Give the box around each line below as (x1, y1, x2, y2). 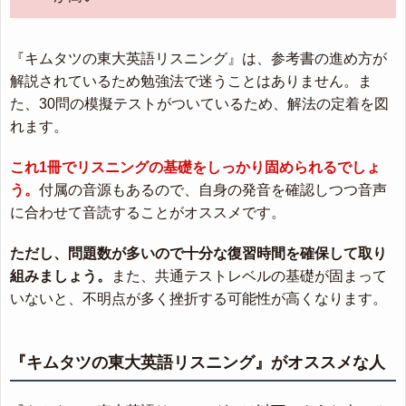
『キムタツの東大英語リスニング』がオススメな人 (10, 353, 385, 372)
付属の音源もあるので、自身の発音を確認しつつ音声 (39, 181, 387, 198)
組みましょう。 (10, 267, 111, 284)
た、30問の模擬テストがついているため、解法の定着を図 (10, 95, 389, 111)
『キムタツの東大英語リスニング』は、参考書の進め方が (10, 50, 387, 66)
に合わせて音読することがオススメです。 (10, 204, 285, 220)
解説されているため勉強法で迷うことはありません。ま (10, 72, 372, 89)
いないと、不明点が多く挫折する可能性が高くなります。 (10, 290, 387, 306)
